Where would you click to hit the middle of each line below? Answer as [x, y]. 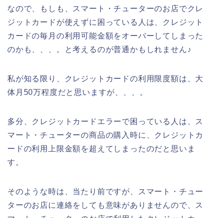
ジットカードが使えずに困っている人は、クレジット [106, 22]
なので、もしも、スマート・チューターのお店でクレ [106, 8]
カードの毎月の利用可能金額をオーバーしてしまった [106, 36]
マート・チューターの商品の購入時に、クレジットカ [106, 135]
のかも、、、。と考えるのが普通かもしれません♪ [100, 49]
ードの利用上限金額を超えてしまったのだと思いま [101, 148]
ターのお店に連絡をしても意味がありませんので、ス [106, 205]
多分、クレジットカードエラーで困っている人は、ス [106, 121]
